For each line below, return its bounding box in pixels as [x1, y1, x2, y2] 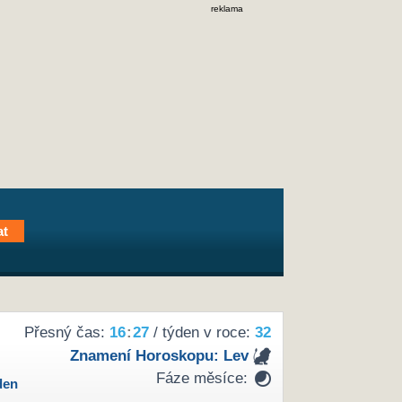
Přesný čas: [23, 324, 109, 342]
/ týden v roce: [148, 324, 255, 342]
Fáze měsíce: [155, 370, 248, 388]
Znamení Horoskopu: [69, 346, 223, 364]
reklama [211, 4, 243, 13]
